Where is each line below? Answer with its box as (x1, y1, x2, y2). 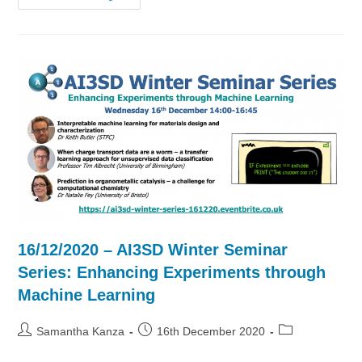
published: (137, 339, 191, 353)
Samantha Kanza (36, 324, 125, 338)
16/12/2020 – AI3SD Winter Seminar (18, 240, 288, 259)
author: (17, 339, 54, 353)
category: (278, 339, 326, 353)
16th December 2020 (157, 324, 266, 338)
